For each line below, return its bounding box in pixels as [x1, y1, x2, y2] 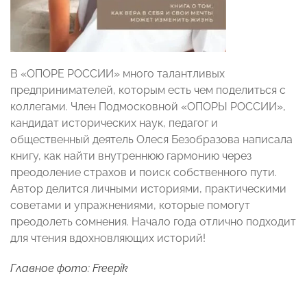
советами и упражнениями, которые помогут [10, 198, 250, 212]
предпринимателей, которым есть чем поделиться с [10, 83, 286, 97]
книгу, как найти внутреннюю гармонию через [10, 149, 251, 162]
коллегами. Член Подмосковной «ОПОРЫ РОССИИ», [10, 99, 286, 113]
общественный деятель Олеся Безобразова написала [10, 132, 293, 146]
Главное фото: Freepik [10, 261, 128, 275]
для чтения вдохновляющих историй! [10, 231, 206, 245]
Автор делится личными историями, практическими [10, 182, 286, 195]
